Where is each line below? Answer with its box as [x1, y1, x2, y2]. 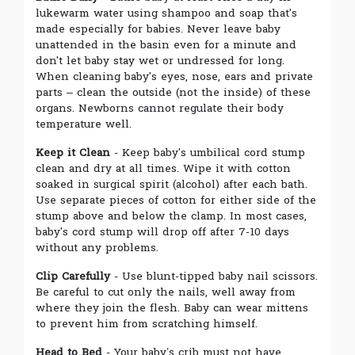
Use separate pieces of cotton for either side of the [36, 189, 316, 210]
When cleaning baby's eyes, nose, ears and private [36, 66, 313, 86]
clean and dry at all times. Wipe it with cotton [36, 158, 291, 178]
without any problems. [36, 237, 158, 258]
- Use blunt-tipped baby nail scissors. [110, 265, 318, 286]
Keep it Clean [36, 142, 110, 162]
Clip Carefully [36, 265, 110, 286]
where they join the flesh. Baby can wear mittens [36, 297, 308, 318]
